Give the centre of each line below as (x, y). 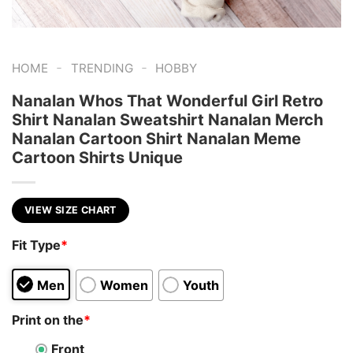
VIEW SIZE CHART (71, 210)
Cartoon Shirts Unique (97, 158)
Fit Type (36, 245)
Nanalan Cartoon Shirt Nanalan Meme (156, 139)
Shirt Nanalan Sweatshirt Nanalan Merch (167, 120)
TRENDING (102, 69)
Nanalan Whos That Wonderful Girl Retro (167, 101)
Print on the (48, 320)
